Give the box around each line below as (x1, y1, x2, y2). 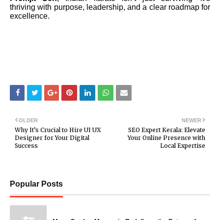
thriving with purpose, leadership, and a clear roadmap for (10, 3, 210, 12)
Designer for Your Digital (15, 134, 89, 141)
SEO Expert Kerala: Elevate (128, 126, 205, 134)
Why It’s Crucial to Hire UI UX (15, 126, 101, 134)
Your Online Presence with (128, 134, 205, 141)
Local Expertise (160, 141, 205, 149)
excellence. (10, 12, 50, 21)
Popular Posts (10, 179, 63, 188)
